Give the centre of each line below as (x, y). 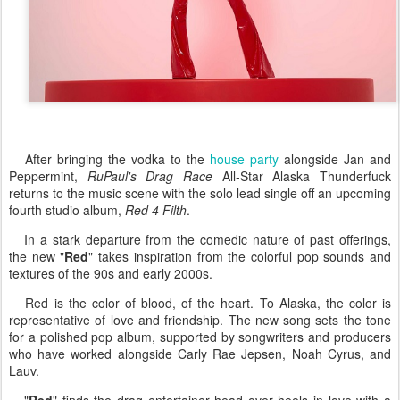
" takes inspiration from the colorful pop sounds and (240, 257)
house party (244, 159)
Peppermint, (48, 176)
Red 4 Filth (156, 210)
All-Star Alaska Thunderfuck (302, 176)
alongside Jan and (335, 159)
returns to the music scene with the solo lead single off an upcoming (200, 193)
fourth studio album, (67, 210)
